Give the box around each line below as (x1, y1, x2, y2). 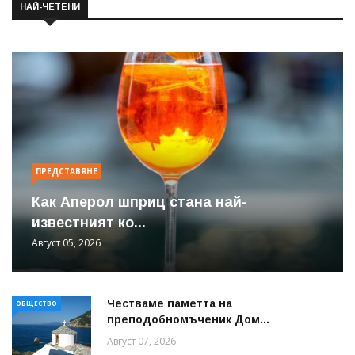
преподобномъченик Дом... (107, 312, 269, 326)
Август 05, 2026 (32, 235, 101, 250)
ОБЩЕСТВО (16, 298, 57, 307)
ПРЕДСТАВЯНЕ (36, 165, 97, 177)
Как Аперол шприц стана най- (32, 193, 247, 210)
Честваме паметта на (107, 296, 232, 310)
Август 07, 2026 (107, 334, 176, 348)
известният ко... (32, 214, 146, 231)
